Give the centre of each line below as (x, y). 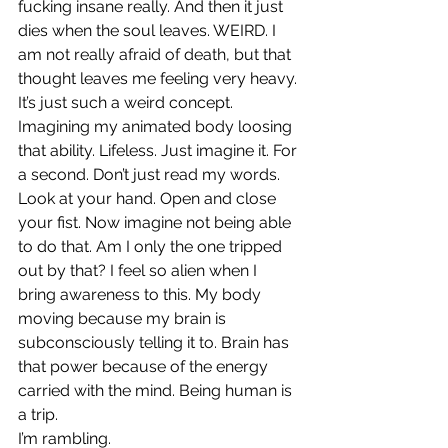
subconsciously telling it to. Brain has (155, 342)
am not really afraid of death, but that (156, 54)
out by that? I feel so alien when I (139, 270)
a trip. (38, 414)
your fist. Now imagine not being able (156, 222)
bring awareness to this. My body (141, 294)
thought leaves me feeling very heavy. (159, 78)
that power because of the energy (145, 366)
